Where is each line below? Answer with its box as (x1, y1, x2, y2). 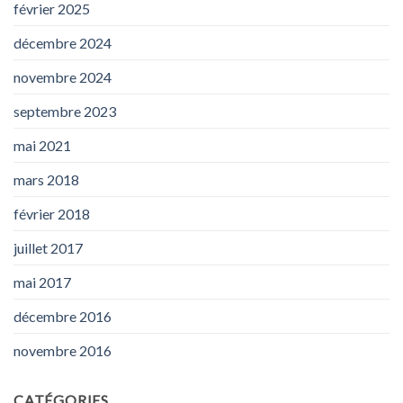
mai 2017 (13, 273, 71, 291)
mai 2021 (13, 137, 71, 155)
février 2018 (13, 205, 90, 223)
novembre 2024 (13, 68, 112, 86)
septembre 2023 (13, 103, 116, 121)
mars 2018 (13, 171, 79, 189)
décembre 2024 (13, 34, 112, 52)
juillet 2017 (13, 239, 83, 257)
